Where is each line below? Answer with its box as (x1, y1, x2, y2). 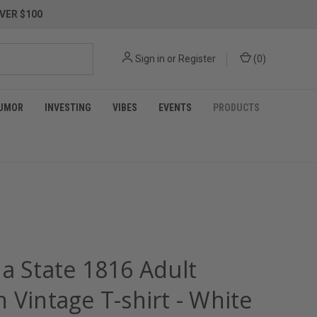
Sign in (135, 53, 165, 64)
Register (178, 53, 216, 64)
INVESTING (45, 102, 91, 113)
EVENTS (158, 102, 192, 113)
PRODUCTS (213, 102, 260, 113)
